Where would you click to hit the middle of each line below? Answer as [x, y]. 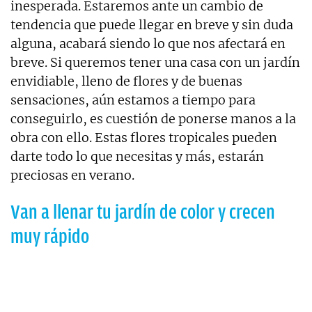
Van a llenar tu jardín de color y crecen [143, 212]
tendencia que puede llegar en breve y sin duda [152, 25]
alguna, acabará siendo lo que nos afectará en [148, 44]
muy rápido [50, 237]
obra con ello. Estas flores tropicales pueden [144, 138]
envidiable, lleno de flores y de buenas [126, 81]
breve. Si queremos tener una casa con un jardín [155, 63]
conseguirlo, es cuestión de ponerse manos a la [153, 119]
